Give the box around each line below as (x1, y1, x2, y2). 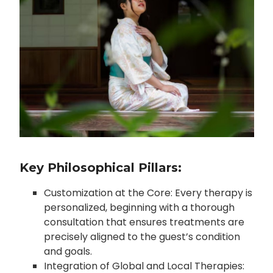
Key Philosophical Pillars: (19, 160, 182, 175)
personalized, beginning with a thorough (43, 200, 235, 215)
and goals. (43, 244, 92, 259)
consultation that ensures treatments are (43, 215, 244, 230)
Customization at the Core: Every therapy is (43, 186, 252, 200)
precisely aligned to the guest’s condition (43, 230, 240, 244)
